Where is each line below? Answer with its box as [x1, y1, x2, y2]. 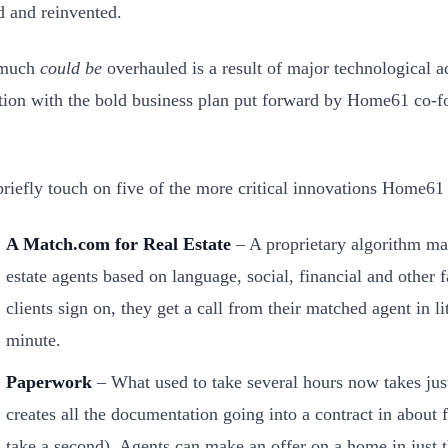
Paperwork [6, 372, 92, 392]
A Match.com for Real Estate [6, 234, 231, 254]
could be [40, 58, 102, 78]
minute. [6, 330, 61, 350]
